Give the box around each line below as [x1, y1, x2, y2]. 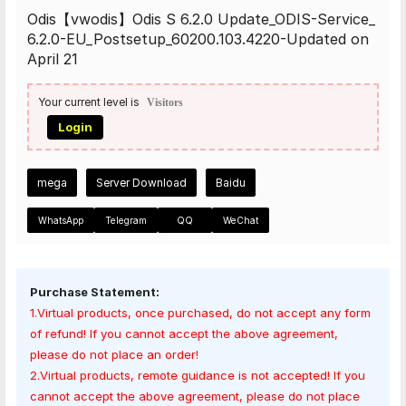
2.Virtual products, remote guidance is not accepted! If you [30, 368, 365, 383]
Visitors [147, 96, 183, 108]
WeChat [223, 215, 258, 226]
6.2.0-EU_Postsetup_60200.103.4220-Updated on [27, 30, 369, 48]
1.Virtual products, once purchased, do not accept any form [30, 305, 371, 321]
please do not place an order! [30, 347, 198, 362]
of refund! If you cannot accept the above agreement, [30, 326, 338, 342]
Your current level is [38, 95, 140, 109]
